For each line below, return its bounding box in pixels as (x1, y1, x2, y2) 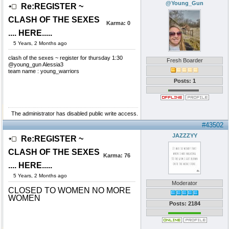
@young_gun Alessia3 (8, 61, 63, 67)
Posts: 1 (173, 78, 196, 84)
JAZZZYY (172, 132, 197, 139)
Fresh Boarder (166, 57, 203, 63)
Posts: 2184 (169, 200, 200, 207)
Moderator (172, 180, 197, 186)
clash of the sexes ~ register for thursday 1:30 (8, 55, 123, 61)
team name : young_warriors (8, 68, 79, 74)
